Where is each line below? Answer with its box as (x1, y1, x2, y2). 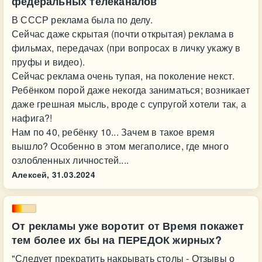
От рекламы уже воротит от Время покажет (12, 218, 244, 233)
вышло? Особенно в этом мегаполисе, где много (12, 139, 229, 153)
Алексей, (12, 169, 50, 180)
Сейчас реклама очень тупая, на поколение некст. (12, 69, 235, 82)
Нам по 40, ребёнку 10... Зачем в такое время (12, 125, 215, 139)
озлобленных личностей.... (12, 153, 129, 167)
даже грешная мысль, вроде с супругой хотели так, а (12, 97, 247, 111)
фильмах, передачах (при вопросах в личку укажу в (12, 41, 241, 54)
